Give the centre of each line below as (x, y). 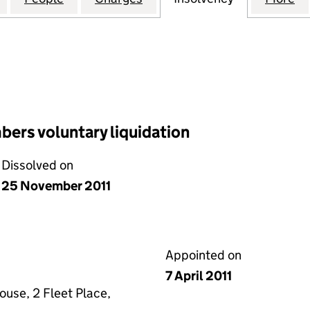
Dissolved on (37, 165)
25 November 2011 (56, 186)
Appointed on (203, 255)
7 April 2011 (199, 276)
